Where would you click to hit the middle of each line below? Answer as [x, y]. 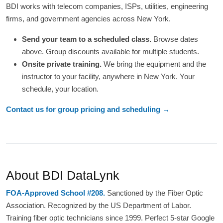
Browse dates [175, 39]
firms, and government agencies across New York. [88, 19]
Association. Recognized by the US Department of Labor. [99, 206]
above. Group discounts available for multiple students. [111, 52]
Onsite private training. [62, 64]
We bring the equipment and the [154, 64]
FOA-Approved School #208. [56, 193]
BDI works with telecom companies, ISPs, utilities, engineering [107, 6]
